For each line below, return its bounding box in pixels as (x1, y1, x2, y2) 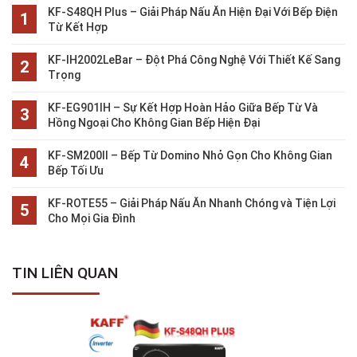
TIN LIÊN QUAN (12, 263, 118, 282)
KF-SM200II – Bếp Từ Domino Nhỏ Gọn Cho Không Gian (48, 148, 332, 162)
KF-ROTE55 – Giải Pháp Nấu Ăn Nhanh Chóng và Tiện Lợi (48, 196, 335, 210)
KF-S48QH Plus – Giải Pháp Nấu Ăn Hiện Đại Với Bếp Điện (48, 5, 338, 18)
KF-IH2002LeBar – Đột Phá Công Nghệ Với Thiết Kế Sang (48, 53, 340, 66)
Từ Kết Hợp (48, 20, 108, 33)
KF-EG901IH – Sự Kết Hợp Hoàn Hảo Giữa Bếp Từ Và (48, 100, 318, 114)
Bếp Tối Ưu (48, 163, 104, 177)
